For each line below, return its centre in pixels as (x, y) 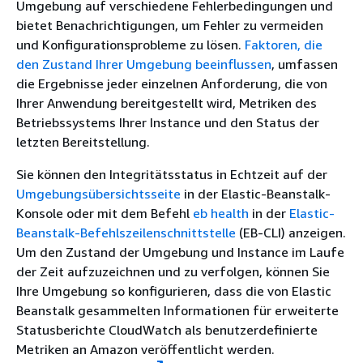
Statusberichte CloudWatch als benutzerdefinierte (167, 330)
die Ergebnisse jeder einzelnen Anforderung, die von (172, 83)
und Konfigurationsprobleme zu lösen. (130, 45)
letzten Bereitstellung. (83, 142)
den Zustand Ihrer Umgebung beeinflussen (144, 64)
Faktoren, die (284, 45)
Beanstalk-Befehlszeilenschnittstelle (126, 233)
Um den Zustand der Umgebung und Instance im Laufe (180, 252)
